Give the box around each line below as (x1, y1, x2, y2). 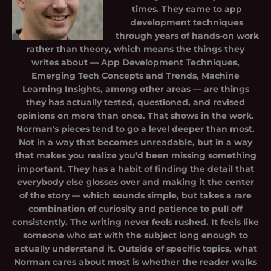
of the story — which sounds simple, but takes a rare (19, 190, 252, 200)
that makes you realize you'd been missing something (15, 150, 256, 160)
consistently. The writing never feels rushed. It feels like (12, 217, 259, 227)
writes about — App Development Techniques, (31, 57, 240, 67)
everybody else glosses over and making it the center (17, 177, 254, 187)
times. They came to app (132, 4, 243, 14)
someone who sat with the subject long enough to (23, 230, 248, 240)
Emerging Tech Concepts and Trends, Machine (31, 70, 240, 80)
